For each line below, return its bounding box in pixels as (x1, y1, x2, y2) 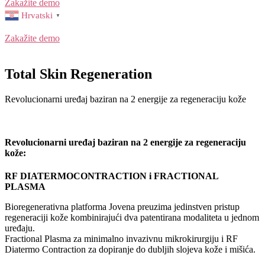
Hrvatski (21, 10, 53, 20)
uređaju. (5, 223, 35, 234)
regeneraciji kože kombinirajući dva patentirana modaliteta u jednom (5, 212, 259, 223)
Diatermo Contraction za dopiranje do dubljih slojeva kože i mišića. (5, 244, 256, 255)
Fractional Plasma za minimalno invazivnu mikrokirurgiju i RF (5, 234, 238, 244)
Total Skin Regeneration (5, 66, 152, 82)
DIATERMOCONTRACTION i (20, 171, 154, 182)
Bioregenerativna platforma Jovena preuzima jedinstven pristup (5, 202, 240, 212)
